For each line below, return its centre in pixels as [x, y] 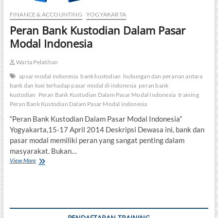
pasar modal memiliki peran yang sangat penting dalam [97, 140]
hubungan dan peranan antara [163, 76]
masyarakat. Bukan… [43, 151]
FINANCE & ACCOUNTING [46, 15]
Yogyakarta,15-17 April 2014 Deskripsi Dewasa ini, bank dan [107, 130]
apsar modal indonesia [49, 76]
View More [23, 161]
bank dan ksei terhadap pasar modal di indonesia [73, 86]
